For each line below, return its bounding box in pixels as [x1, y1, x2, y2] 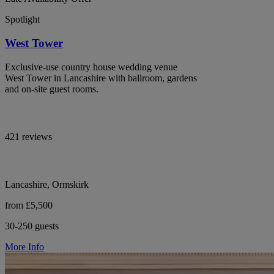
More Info [5, 241, 44, 252]
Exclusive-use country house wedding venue [5, 61, 177, 72]
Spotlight [5, 14, 40, 25]
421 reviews [5, 131, 52, 142]
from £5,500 [5, 199, 53, 210]
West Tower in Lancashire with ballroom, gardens [5, 72, 197, 83]
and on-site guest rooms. [5, 83, 98, 94]
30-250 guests [5, 220, 59, 231]
